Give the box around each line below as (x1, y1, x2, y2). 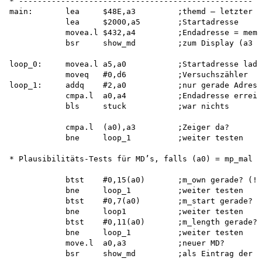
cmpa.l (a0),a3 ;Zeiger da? (9, 123, 229, 132)
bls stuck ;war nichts (9, 102, 229, 111)
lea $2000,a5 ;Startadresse (9, 18, 239, 27)
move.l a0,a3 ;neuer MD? (9, 239, 225, 248)
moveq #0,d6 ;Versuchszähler (9, 70, 248, 80)
